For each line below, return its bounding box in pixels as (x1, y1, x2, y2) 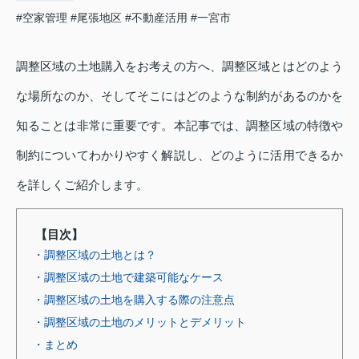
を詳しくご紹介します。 (16, 178, 148, 192)
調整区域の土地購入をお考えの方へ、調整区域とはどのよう (16, 59, 343, 73)
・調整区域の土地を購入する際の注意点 (33, 292, 235, 306)
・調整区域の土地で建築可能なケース (33, 270, 224, 284)
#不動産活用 (125, 10, 188, 24)
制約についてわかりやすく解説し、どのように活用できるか (16, 148, 343, 162)
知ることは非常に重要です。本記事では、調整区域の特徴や (16, 119, 343, 132)
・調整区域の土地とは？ (33, 248, 156, 261)
